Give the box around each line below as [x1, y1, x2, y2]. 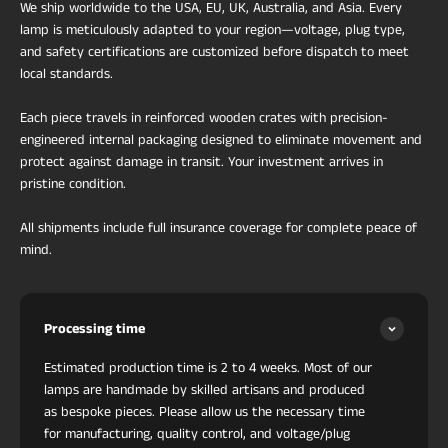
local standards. [20, 64, 113, 85]
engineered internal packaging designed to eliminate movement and [20, 130, 422, 151]
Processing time [44, 319, 145, 340]
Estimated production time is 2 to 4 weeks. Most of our [44, 358, 372, 379]
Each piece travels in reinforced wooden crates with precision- [20, 108, 388, 129]
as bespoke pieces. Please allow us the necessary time [44, 402, 365, 423]
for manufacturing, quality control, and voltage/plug [44, 424, 350, 445]
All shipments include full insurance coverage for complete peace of [20, 218, 417, 239]
